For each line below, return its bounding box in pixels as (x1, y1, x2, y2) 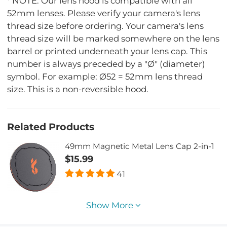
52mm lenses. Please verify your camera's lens (7, 8, 201, 18)
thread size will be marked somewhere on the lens (7, 33, 220, 44)
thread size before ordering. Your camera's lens (7, 20, 204, 31)
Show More (86, 200, 135, 210)
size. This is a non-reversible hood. (7, 84, 149, 94)
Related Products (7, 121, 95, 133)
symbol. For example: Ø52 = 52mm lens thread (7, 71, 203, 82)
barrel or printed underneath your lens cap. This (7, 46, 208, 56)
